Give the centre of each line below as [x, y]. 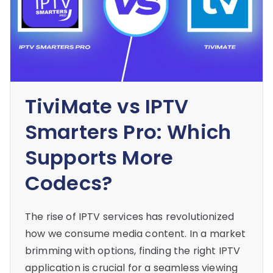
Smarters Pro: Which [128, 132]
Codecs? [69, 183]
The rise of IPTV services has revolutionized [130, 217]
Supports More [99, 158]
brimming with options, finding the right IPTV [133, 251]
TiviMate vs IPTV [107, 107]
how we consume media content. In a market [136, 234]
